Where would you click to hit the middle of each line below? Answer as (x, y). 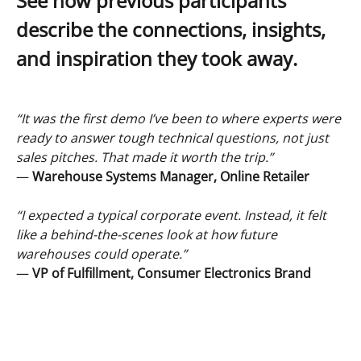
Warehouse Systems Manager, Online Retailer (171, 176)
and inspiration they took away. (157, 58)
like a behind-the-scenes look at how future (147, 234)
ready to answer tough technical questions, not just (172, 137)
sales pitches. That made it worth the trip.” (145, 157)
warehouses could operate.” (102, 253)
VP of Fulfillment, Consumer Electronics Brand (172, 273)
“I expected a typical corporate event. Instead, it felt (171, 215)
